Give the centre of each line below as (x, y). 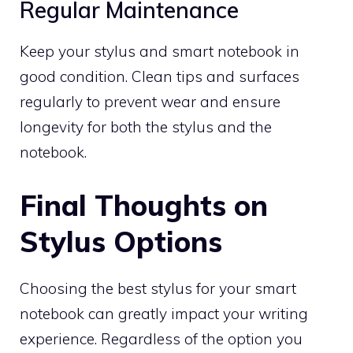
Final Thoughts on (144, 205)
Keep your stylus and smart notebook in (160, 51)
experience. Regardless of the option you (161, 338)
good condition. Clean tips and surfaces (160, 76)
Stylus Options (121, 241)
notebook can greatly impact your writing (164, 313)
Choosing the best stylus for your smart (158, 288)
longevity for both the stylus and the (146, 127)
